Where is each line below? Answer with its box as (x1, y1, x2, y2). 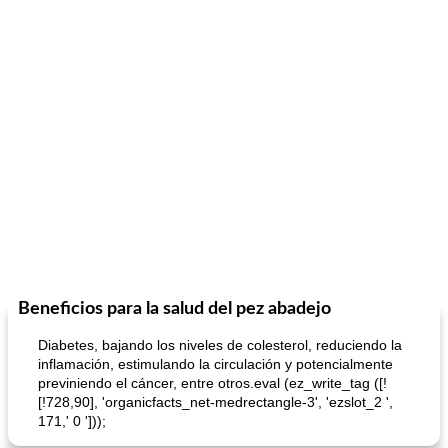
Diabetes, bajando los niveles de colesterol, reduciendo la (38, 337, 402, 353)
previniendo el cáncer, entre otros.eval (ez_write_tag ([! (38, 375, 387, 391)
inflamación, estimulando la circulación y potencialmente (38, 356, 393, 372)
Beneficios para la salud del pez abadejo (18, 300, 331, 318)
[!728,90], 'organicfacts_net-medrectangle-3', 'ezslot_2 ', (38, 394, 393, 410)
